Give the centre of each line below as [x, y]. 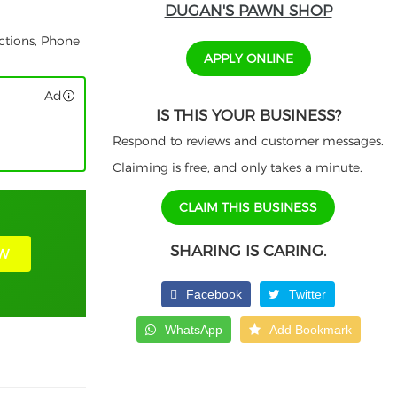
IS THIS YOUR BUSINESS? [248, 116]
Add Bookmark [310, 330]
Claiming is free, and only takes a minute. [237, 168]
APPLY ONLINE [248, 59]
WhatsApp [193, 330]
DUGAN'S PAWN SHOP [248, 11]
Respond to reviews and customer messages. [248, 141]
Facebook [214, 295]
